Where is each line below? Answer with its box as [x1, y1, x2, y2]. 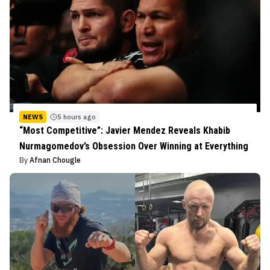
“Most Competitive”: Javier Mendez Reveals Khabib [19, 124, 230, 136]
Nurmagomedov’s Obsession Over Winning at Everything [19, 140, 248, 152]
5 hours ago [57, 112, 96, 121]
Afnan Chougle [30, 155, 81, 165]
